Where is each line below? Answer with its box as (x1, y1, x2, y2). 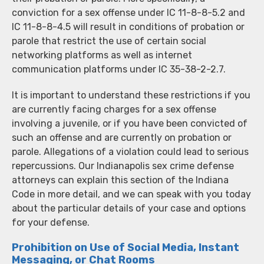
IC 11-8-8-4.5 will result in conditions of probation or (12, 21, 245, 32)
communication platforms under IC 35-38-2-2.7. (12, 63, 226, 75)
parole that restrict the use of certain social (12, 35, 206, 47)
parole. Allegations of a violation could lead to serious (12, 146, 249, 157)
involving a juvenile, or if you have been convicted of (12, 117, 247, 129)
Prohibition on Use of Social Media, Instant (12, 240, 239, 254)
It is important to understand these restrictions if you (12, 89, 250, 101)
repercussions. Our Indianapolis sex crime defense (12, 160, 234, 171)
